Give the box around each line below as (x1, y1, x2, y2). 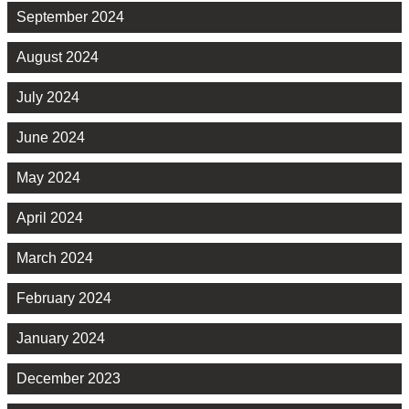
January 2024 (16, 330, 105, 347)
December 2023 (16, 371, 121, 387)
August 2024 (16, 49, 99, 66)
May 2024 (16, 170, 80, 186)
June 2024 (16, 130, 85, 146)
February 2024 (16, 290, 111, 307)
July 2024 (16, 89, 79, 106)
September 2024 (16, 9, 124, 26)
